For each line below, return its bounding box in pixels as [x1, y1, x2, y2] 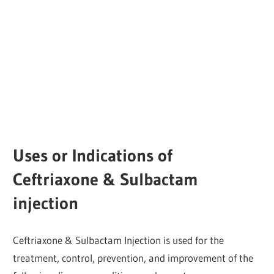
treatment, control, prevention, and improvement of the [13, 251, 254, 264]
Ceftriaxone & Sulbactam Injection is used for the [13, 233, 224, 246]
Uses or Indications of [13, 145, 173, 166]
